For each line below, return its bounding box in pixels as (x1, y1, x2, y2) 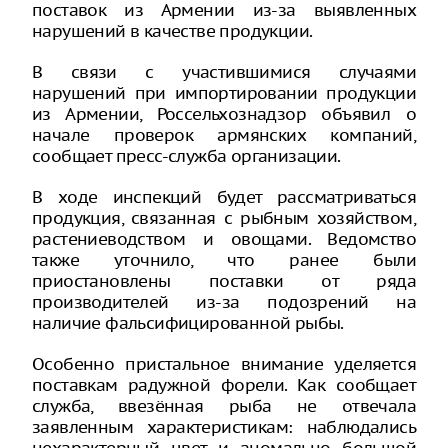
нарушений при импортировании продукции (32, 82, 416, 104)
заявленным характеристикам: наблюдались (32, 416, 416, 438)
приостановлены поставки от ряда (32, 270, 416, 292)
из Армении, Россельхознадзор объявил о (32, 103, 416, 125)
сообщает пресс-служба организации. (32, 145, 341, 167)
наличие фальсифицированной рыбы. (32, 312, 344, 334)
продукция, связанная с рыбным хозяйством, (32, 207, 416, 229)
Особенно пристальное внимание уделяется (32, 353, 416, 375)
